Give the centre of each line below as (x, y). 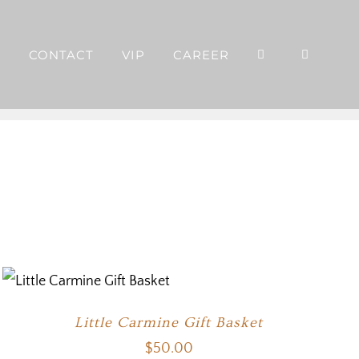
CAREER (201, 55)
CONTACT (61, 55)
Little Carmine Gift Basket (169, 323)
